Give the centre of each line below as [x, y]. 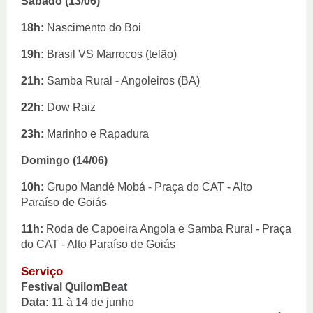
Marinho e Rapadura [96, 134]
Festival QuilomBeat [74, 287]
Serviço [42, 271]
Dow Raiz [70, 107]
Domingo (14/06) [64, 160]
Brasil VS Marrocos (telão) [113, 54]
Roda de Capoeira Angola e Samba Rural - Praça [167, 229]
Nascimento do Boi [94, 28]
